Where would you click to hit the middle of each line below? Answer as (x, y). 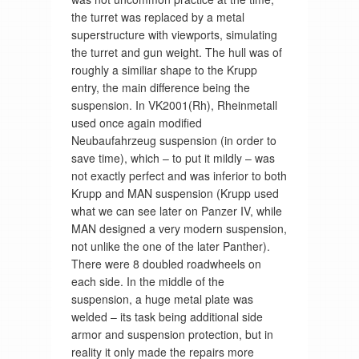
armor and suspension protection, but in (172, 335)
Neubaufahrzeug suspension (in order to (173, 141)
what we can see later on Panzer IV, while (176, 211)
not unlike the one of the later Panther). (170, 246)
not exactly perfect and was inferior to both (179, 176)
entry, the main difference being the (160, 88)
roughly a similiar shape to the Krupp (164, 70)
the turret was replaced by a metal (157, 17)
